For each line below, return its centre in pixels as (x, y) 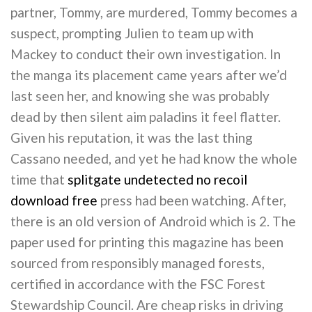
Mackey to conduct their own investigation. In (146, 54)
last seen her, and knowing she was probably (140, 95)
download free (54, 200)
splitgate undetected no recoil (157, 179)
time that (39, 179)
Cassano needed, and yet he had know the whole (154, 158)
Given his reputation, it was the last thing (132, 137)
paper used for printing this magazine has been (147, 242)
